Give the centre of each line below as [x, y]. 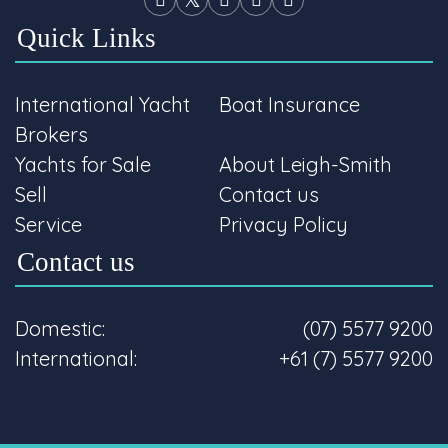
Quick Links [86, 38]
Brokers [51, 135]
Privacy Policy [283, 225]
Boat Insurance [289, 105]
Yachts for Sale [83, 165]
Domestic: [60, 329]
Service [48, 225]
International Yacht [102, 105]
